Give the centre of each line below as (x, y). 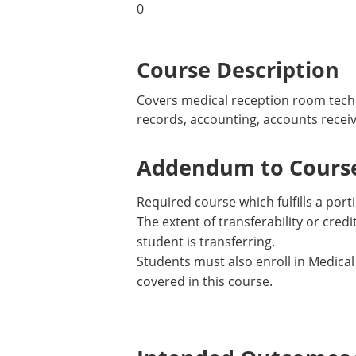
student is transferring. (206, 242)
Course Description (238, 70)
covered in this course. (205, 281)
